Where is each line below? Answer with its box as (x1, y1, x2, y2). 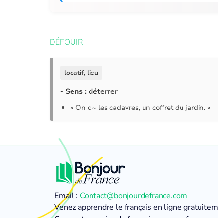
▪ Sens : (60, 86, 87, 97)
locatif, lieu (64, 68, 98, 77)
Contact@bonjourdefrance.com (80, 190, 187, 201)
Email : (54, 190, 80, 201)
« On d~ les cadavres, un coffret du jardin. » (70, 103, 211, 112)
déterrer (87, 86, 118, 97)
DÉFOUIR (50, 37, 83, 48)
